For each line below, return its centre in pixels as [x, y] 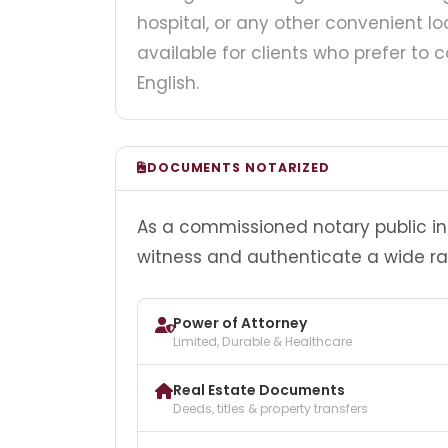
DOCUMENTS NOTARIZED [238, 168]
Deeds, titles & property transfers [270, 408]
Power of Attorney [240, 323]
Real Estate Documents [259, 389]
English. [168, 82]
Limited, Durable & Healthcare [262, 342]
